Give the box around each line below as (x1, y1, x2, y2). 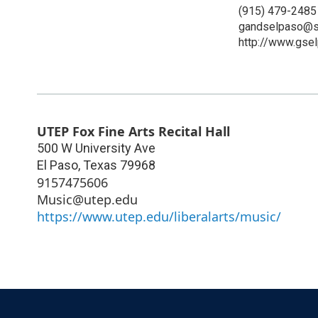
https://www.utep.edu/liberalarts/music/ (37, 207, 281, 225)
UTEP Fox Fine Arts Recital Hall (37, 122, 230, 140)
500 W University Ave (37, 140, 155, 155)
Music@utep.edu (37, 190, 138, 208)
